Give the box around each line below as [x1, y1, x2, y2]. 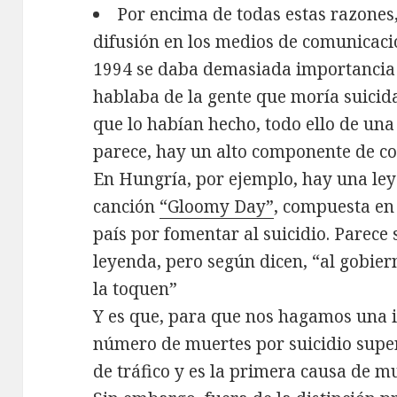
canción [93, 195, 160, 219]
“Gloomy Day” [160, 195, 275, 219]
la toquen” [93, 277, 178, 301]
